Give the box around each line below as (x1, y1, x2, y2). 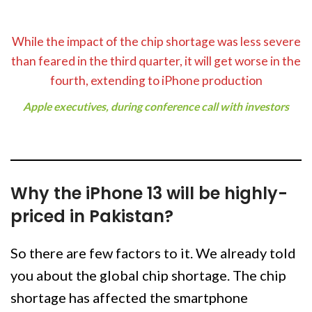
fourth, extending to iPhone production (49, 73, 263, 88)
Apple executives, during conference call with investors (23, 100, 289, 114)
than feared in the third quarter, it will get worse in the (11, 54, 301, 69)
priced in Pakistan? (10, 205, 173, 228)
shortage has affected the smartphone (10, 289, 248, 306)
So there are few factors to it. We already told (10, 244, 296, 262)
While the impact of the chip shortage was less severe (11, 34, 301, 49)
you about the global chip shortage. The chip (10, 267, 286, 284)
